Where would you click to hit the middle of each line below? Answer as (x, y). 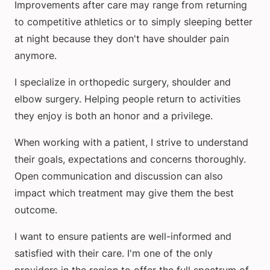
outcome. (36, 210)
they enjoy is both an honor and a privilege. (114, 116)
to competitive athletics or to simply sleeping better (133, 22)
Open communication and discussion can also (119, 176)
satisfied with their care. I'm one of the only (114, 253)
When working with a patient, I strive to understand (131, 143)
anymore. (36, 56)
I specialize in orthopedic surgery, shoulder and (123, 82)
